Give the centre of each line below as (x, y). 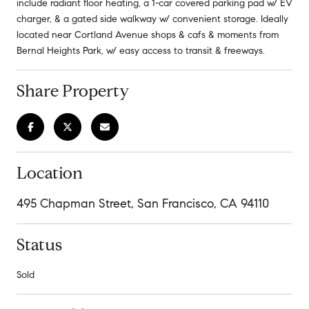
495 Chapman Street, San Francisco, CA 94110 (143, 203)
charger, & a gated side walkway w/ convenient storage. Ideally (152, 19)
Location (50, 173)
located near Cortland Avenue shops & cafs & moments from (148, 34)
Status (39, 245)
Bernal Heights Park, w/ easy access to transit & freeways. (141, 50)
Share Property (73, 91)
